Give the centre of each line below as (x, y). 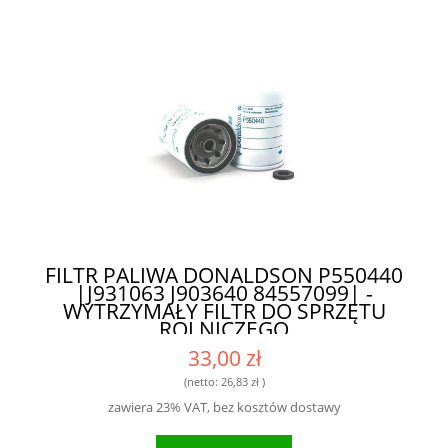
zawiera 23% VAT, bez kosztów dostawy (224, 406)
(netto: (202, 382)
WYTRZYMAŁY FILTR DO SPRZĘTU (224, 310)
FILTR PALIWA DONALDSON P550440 (224, 274)
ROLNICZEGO (224, 328)
